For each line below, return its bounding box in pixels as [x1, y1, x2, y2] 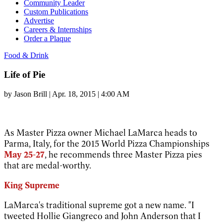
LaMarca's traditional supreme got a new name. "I [4, 199, 194, 211]
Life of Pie [4, 69, 45, 80]
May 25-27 [4, 149, 45, 160]
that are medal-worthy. [4, 160, 91, 171]
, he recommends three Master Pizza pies [45, 149, 202, 160]
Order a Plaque [24, 34, 71, 43]
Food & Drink [4, 51, 49, 60]
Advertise [24, 16, 54, 25]
